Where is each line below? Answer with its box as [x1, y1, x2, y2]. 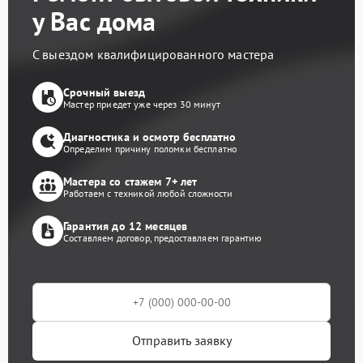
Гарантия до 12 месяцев [63, 219, 188, 233]
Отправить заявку [131, 332, 232, 348]
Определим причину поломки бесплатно [63, 143, 237, 155]
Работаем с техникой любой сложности [63, 187, 233, 199]
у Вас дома [32, 3, 156, 38]
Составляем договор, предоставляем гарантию [63, 232, 263, 244]
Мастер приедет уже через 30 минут [63, 98, 220, 110]
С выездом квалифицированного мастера [32, 45, 275, 62]
